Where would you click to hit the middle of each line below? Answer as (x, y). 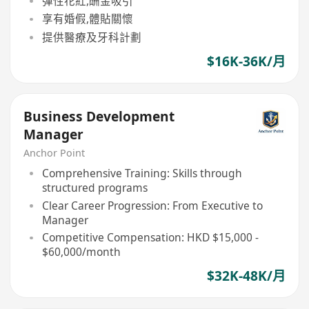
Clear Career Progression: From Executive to (152, 205)
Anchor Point (54, 153)
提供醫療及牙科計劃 (91, 37)
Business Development (99, 116)
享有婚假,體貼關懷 (87, 19)
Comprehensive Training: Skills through (142, 173)
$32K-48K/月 (246, 276)
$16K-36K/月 (246, 61)
